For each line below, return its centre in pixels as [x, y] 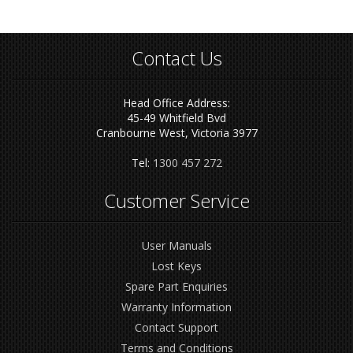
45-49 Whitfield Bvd [176, 118]
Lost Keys [176, 266]
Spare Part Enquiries [176, 287]
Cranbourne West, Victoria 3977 [176, 133]
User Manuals [176, 246]
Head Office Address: [176, 103]
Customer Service [176, 201]
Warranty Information [176, 307]
